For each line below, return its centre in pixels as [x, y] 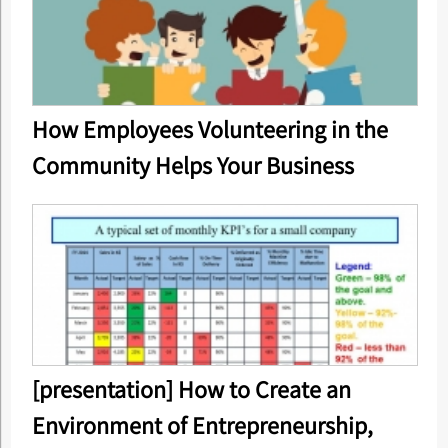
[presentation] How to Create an [191, 389]
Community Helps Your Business [192, 165]
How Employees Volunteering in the [209, 129]
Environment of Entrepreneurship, [202, 425]
